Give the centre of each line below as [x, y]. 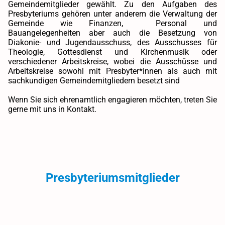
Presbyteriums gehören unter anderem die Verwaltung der [113, 14]
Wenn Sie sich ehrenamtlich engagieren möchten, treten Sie [113, 100]
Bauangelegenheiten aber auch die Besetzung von [113, 33]
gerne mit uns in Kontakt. [52, 109]
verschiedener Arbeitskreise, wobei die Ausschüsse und [113, 62]
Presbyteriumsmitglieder [113, 178]
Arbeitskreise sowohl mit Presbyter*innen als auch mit [113, 71]
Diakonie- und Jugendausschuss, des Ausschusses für [113, 43]
